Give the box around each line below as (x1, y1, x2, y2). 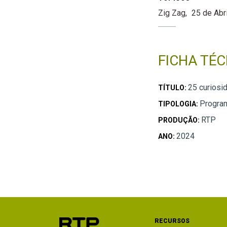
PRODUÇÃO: (158, 116, 201, 125)
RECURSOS (155, 217, 190, 225)
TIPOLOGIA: (158, 100, 200, 108)
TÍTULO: (158, 84, 188, 92)
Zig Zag (158, 8, 185, 18)
